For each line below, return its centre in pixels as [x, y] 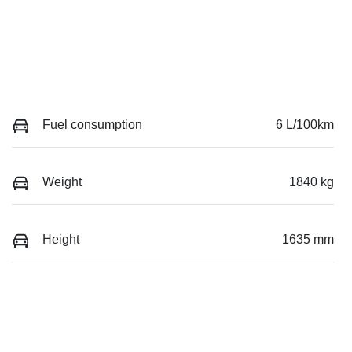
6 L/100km [305, 124]
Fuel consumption [92, 124]
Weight [62, 181]
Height [61, 240]
